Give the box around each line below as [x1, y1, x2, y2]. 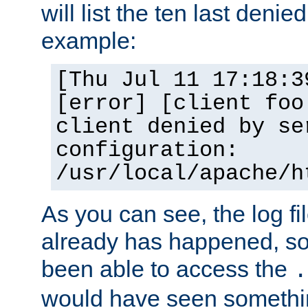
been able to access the [41, 255, 294, 282]
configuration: [56, 137, 239, 163]
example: [41, 27, 136, 54]
